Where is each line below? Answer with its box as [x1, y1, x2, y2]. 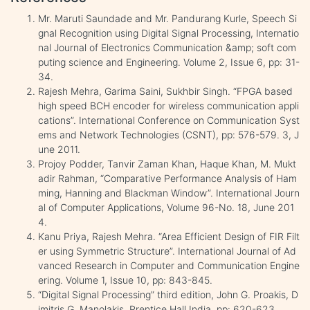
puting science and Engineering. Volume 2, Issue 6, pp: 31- [38, 55, 300, 68]
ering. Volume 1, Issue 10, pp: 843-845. [38, 273, 212, 286]
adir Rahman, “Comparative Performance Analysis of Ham [38, 172, 297, 184]
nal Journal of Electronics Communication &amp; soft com [38, 41, 296, 53]
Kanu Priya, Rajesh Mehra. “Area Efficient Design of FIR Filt [38, 230, 300, 242]
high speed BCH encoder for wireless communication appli [38, 99, 299, 111]
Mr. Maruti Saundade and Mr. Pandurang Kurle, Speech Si [38, 12, 297, 24]
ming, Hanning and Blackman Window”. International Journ [38, 186, 300, 199]
